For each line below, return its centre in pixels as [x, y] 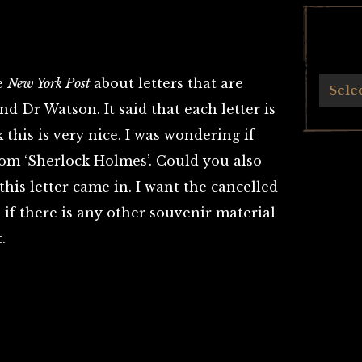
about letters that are [168, 83]
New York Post [51, 83]
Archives [336, 82]
